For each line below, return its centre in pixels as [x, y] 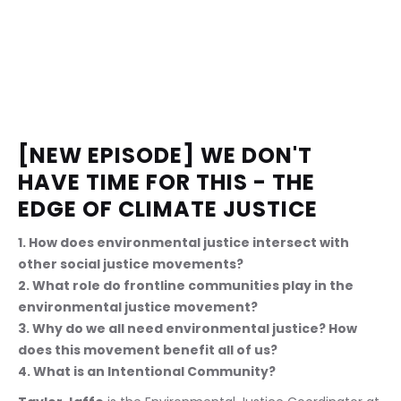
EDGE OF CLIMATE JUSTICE [168, 209]
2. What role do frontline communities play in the [187, 286]
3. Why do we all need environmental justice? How [189, 328]
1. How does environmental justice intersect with [185, 243]
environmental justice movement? [139, 307]
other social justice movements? [132, 264]
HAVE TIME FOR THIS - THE [169, 182]
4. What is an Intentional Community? [147, 371]
